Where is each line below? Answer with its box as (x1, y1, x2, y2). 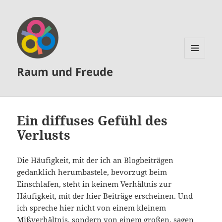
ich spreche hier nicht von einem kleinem (17, 203, 166, 213)
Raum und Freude (17, 64, 113, 79)
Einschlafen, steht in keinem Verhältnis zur (17, 179, 172, 189)
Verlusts (17, 126, 71, 144)
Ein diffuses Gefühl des (17, 111, 168, 130)
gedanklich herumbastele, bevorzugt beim (17, 167, 167, 177)
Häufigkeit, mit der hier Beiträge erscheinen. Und (17, 191, 193, 201)
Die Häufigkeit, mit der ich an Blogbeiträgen (17, 155, 174, 166)
